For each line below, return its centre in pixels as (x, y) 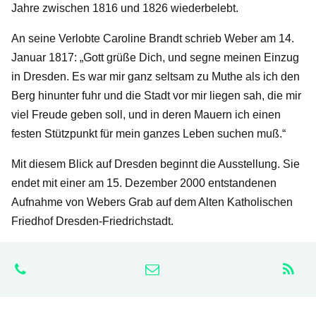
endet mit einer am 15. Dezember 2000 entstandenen (144, 183)
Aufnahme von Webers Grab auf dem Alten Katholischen (152, 202)
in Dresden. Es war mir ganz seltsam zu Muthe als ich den (156, 76)
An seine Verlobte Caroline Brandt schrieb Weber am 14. (153, 38)
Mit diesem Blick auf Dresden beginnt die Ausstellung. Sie (156, 164)
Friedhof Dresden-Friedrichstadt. (92, 221)
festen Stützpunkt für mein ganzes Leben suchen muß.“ (148, 133)
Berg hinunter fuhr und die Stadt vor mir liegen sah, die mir (156, 95)
